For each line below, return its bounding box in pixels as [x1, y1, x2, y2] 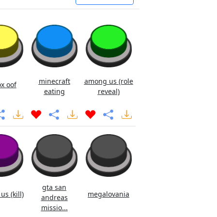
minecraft [38, 77, 70, 86]
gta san [42, 183, 66, 192]
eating [44, 87, 65, 96]
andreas [41, 193, 68, 202]
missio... [41, 203, 68, 212]
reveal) [97, 87, 120, 96]
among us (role [84, 77, 133, 86]
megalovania [88, 189, 129, 199]
